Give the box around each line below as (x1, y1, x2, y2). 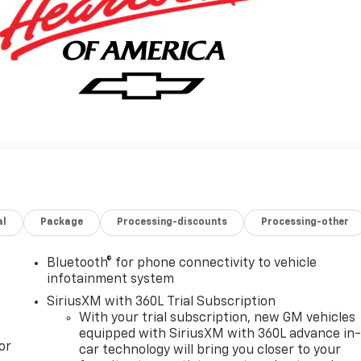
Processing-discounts (117, 218, 228, 228)
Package (40, 218, 84, 228)
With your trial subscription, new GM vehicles (79, 312, 356, 326)
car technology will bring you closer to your (79, 344, 342, 358)
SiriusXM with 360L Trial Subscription (47, 296, 276, 309)
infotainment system (47, 273, 175, 287)
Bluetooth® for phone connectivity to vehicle (47, 257, 317, 271)
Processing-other (261, 218, 350, 228)
